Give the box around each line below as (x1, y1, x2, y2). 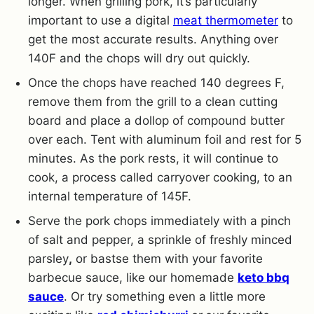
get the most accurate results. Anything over (28, 32, 278, 46)
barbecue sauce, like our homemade (28, 270, 238, 285)
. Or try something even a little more (64, 289, 266, 303)
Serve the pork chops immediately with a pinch (28, 213, 291, 228)
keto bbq (238, 270, 289, 285)
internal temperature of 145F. (28, 189, 191, 203)
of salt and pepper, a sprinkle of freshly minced (28, 232, 292, 247)
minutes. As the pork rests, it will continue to (28, 151, 278, 165)
